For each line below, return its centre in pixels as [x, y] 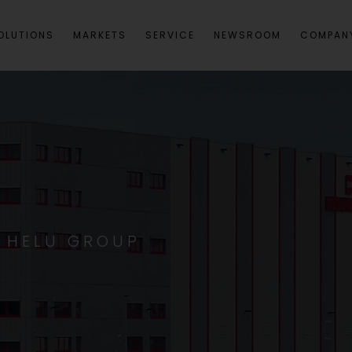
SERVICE [170, 35]
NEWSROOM [247, 35]
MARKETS [100, 35]
